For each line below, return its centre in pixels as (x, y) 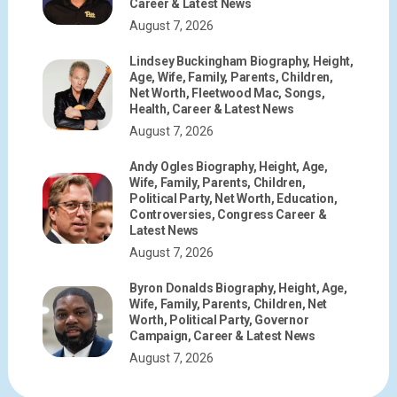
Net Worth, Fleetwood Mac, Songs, (227, 93)
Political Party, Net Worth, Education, (234, 199)
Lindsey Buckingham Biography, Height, (241, 62)
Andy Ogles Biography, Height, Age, (229, 167)
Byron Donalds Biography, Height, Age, (238, 288)
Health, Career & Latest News (212, 109)
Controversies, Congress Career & (228, 215)
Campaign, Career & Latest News (222, 336)
